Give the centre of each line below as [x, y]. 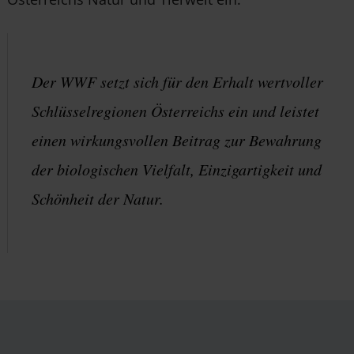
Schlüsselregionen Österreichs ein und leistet [175, 111]
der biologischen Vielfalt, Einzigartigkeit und [176, 169]
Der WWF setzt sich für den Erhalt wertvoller [177, 81]
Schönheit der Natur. [97, 198]
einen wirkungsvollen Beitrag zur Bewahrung [176, 140]
